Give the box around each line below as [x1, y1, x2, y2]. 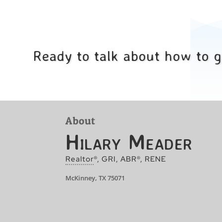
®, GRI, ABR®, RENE [94, 153, 166, 164]
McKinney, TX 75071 [65, 173, 125, 182]
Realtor [65, 153, 94, 164]
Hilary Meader [65, 128, 192, 155]
